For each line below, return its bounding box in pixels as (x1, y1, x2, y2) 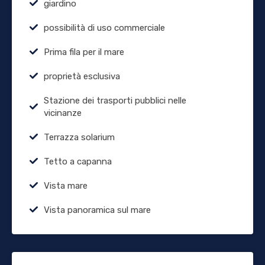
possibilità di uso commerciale (44, 22, 165, 33)
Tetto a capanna (44, 156, 112, 167)
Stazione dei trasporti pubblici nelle (44, 95, 186, 106)
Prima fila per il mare (44, 46, 124, 57)
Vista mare (44, 180, 88, 191)
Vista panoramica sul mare (44, 204, 151, 215)
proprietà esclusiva (44, 70, 120, 82)
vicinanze (44, 107, 82, 118)
